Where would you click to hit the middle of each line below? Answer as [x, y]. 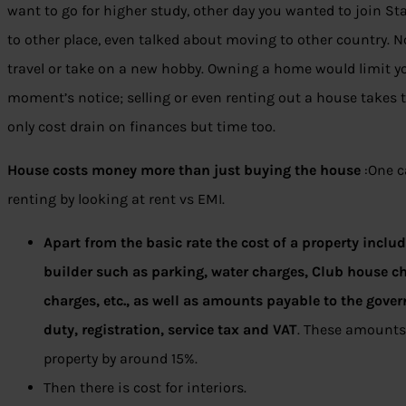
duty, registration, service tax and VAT [170, 330]
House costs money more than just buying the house [186, 170]
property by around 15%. [121, 359]
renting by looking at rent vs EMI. [116, 199]
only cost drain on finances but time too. [141, 127]
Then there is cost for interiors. [145, 388]
